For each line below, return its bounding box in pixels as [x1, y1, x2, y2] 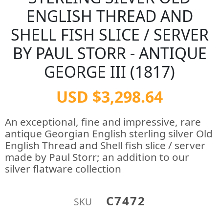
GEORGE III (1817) [44, 61, 175, 82]
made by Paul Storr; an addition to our [5, 150, 189, 164]
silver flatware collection [5, 162, 121, 175]
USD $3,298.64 [56, 86, 163, 107]
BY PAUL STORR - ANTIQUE [12, 43, 207, 64]
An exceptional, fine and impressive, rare [5, 115, 201, 129]
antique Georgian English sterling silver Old [5, 127, 213, 140]
